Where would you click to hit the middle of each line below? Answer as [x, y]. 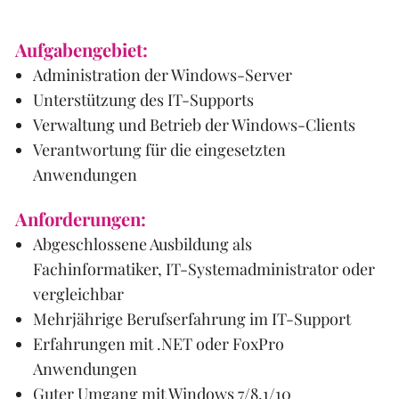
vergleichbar [78, 294]
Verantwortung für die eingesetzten [159, 149]
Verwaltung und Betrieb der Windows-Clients [194, 124]
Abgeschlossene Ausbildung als [142, 244]
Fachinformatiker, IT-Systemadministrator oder [204, 269]
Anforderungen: [80, 219]
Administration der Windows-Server [162, 74]
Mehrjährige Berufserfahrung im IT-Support [191, 319]
